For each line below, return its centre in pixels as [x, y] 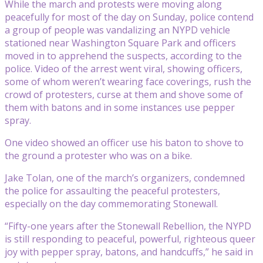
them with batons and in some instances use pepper [120, 107]
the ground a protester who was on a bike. [98, 155]
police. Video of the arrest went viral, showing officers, [124, 68]
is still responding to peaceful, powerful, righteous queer [130, 239]
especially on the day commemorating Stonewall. [111, 203]
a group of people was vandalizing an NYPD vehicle [117, 30]
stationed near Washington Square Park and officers [120, 43]
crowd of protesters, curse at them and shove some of [124, 94]
